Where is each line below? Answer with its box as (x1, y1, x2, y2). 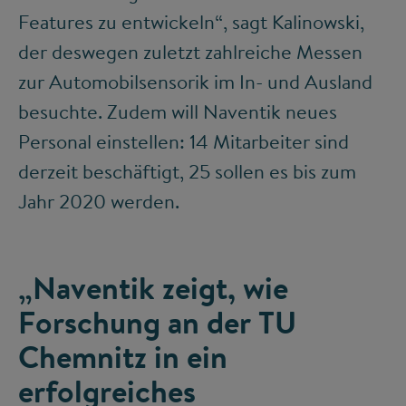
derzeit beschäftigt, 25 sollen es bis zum (18, 158, 356, 186)
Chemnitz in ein (18, 335, 227, 379)
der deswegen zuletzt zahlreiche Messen (18, 38, 362, 66)
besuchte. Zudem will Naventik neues (18, 98, 337, 126)
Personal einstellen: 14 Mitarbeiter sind (18, 128, 349, 156)
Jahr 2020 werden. (18, 188, 179, 216)
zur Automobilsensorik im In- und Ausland (18, 68, 372, 96)
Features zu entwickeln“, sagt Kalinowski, (18, 8, 364, 36)
